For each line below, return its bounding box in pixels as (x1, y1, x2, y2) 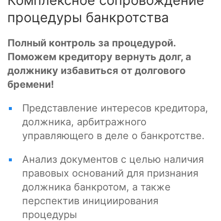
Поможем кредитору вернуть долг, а (7, 51, 191, 63)
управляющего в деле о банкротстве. (22, 130, 205, 142)
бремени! (7, 78, 54, 91)
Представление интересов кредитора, (22, 102, 208, 114)
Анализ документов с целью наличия (22, 153, 204, 166)
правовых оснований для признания (22, 167, 198, 180)
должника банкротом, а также (22, 181, 171, 193)
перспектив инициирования (22, 195, 158, 207)
